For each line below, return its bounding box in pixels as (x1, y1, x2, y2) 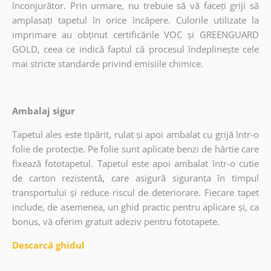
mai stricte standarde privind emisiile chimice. (11, 57, 203, 70)
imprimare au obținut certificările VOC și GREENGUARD (11, 28, 260, 41)
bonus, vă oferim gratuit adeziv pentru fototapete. (11, 215, 220, 228)
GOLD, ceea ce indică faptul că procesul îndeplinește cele (11, 43, 260, 56)
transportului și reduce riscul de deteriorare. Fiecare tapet (11, 186, 260, 199)
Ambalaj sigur (11, 105, 75, 117)
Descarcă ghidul (11, 239, 85, 252)
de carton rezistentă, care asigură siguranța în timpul (11, 172, 260, 184)
